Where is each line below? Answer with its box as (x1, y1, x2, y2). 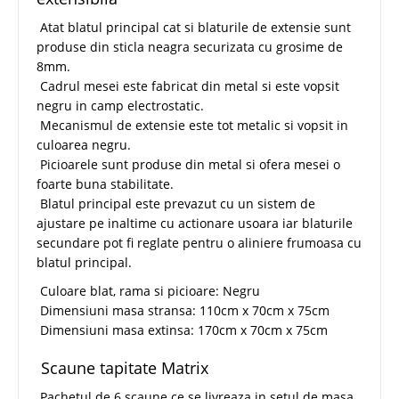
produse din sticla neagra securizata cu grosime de (37, 37, 343, 55)
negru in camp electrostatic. (37, 96, 204, 114)
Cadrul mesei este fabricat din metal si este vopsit (37, 77, 339, 94)
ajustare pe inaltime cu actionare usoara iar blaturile (37, 214, 353, 232)
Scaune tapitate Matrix (37, 356, 208, 379)
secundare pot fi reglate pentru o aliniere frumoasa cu (37, 233, 362, 251)
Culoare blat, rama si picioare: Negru (37, 281, 260, 299)
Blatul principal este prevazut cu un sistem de (37, 194, 315, 212)
